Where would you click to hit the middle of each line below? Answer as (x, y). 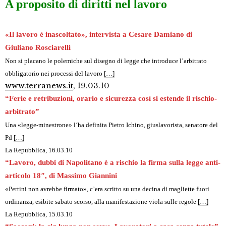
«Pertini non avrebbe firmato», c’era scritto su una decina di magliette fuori (107, 189)
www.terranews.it (39, 86)
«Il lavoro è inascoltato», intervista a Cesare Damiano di (99, 35)
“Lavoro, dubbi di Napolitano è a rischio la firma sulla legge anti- (113, 163)
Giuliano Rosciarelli (38, 48)
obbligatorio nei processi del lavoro (54, 74)
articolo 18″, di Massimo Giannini (61, 176)
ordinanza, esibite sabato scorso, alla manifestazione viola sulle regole (101, 202)
